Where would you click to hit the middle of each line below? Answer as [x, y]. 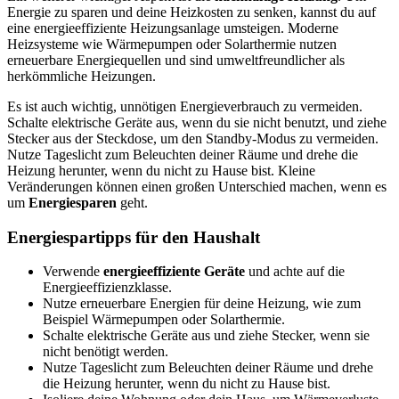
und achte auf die [295, 272]
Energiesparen [73, 202]
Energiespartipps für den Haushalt [134, 237]
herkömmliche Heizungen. [81, 76]
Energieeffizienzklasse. [107, 288]
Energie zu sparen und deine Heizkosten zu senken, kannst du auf [191, 12]
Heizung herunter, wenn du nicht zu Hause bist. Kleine [161, 170]
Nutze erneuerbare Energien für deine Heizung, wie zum [202, 304]
